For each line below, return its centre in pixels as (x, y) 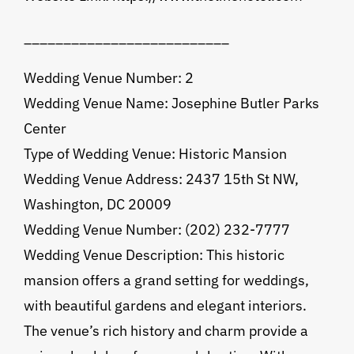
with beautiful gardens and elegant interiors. (165, 306)
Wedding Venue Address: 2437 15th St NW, (161, 179)
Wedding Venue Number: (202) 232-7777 (156, 230)
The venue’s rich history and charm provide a (166, 331)
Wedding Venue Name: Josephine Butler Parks (171, 104)
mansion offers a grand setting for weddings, (166, 281)
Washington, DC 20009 (97, 205)
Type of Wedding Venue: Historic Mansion (155, 154)
